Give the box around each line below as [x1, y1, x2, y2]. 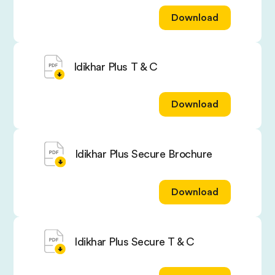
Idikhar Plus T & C [73, 61, 158, 73]
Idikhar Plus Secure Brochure [74, 149, 212, 160]
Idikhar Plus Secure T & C [74, 236, 195, 247]
